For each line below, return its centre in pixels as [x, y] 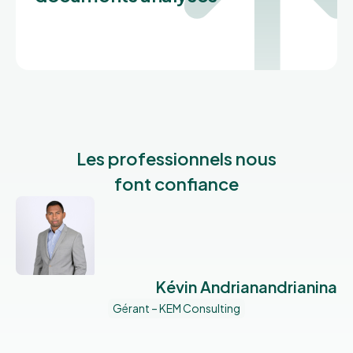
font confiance [176, 183]
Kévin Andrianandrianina [246, 286]
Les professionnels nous [176, 158]
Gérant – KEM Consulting [176, 308]
